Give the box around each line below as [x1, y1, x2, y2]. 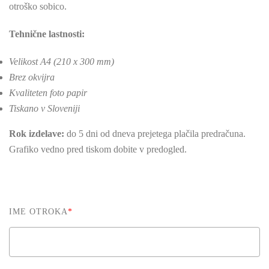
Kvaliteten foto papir [9, 88, 87, 98]
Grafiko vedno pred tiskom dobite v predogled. [9, 144, 187, 155]
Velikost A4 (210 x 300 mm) [9, 56, 114, 67]
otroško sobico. [9, 1, 67, 12]
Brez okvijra [9, 72, 55, 83]
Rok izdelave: [9, 128, 64, 139]
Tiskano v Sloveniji [9, 103, 80, 114]
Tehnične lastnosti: [9, 29, 85, 40]
